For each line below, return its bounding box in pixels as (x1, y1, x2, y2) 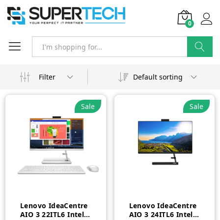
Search (189, 62, 212, 72)
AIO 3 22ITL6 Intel (20, 209, 84, 219)
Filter (38, 72, 55, 82)
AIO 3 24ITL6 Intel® (129, 209, 199, 219)
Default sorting (133, 72, 183, 82)
